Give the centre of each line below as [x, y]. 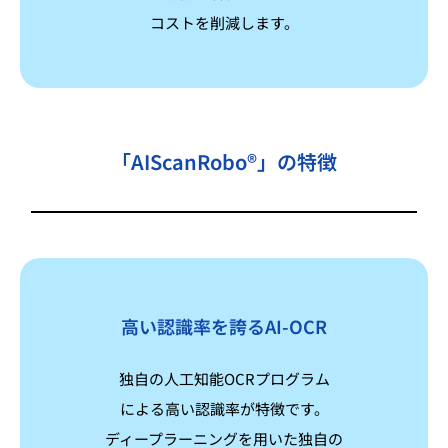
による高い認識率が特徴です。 [224, 408]
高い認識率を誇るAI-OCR [224, 325]
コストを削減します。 [224, 22]
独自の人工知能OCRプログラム [224, 378]
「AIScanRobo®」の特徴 [224, 161]
